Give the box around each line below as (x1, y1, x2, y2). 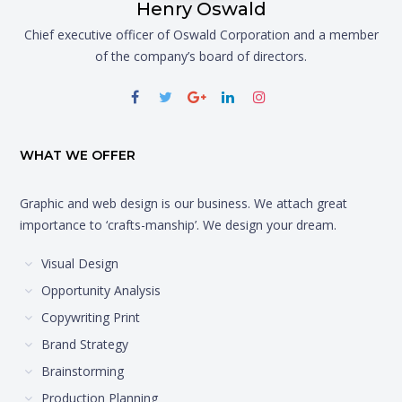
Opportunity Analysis (41, 282, 162, 300)
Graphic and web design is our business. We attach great (20, 195, 348, 213)
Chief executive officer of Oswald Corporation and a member (23, 26, 379, 44)
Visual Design (41, 255, 119, 273)
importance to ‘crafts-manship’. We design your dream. (20, 216, 337, 234)
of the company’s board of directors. (95, 48, 307, 66)
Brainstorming (41, 363, 125, 380)
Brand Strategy (41, 336, 129, 354)
